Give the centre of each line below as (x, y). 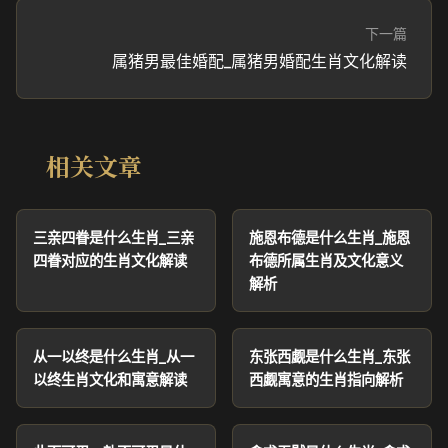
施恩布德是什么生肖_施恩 (329, 237)
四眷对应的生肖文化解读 (110, 260)
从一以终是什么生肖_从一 (113, 356)
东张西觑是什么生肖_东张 (329, 356)
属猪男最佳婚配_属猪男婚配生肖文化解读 (259, 61)
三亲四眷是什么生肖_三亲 (113, 237)
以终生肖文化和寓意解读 (110, 379)
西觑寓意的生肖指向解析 (326, 379)
